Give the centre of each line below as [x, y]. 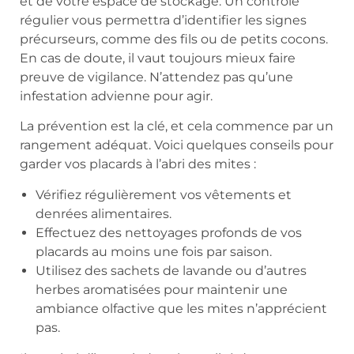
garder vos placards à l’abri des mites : [138, 164]
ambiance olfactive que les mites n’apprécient [181, 308]
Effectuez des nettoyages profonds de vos [169, 232]
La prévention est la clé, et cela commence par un [177, 126]
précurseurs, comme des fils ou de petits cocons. [174, 39]
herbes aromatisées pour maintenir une [162, 289]
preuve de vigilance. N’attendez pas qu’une [156, 77]
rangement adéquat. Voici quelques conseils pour [177, 145]
